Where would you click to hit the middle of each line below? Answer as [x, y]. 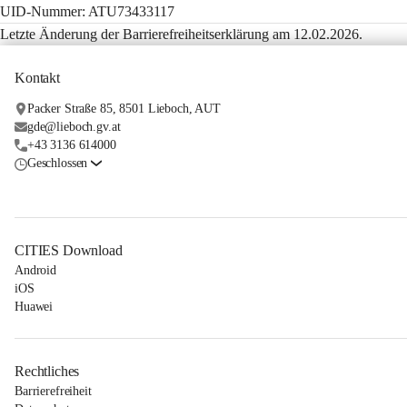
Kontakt [37, 78]
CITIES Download [69, 250]
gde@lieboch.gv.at [74, 127]
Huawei [34, 307]
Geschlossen [57, 163]
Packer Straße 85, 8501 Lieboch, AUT [124, 109]
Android [36, 270]
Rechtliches [47, 371]
